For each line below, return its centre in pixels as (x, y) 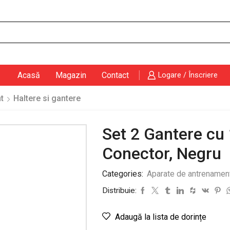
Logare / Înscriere (188, 75)
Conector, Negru (161, 154)
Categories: (123, 174)
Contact (115, 75)
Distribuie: (119, 190)
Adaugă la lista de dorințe (160, 217)
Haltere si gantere (47, 98)
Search (99, 37)
